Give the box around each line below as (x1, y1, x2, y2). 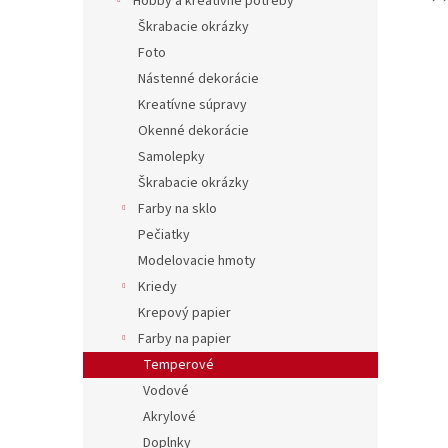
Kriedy (138, 277, 177, 297)
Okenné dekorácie (138, 121, 249, 141)
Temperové (143, 355, 214, 375)
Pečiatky (138, 225, 190, 245)
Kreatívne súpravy (138, 95, 247, 115)
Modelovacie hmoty (138, 251, 256, 271)
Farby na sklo (138, 199, 217, 219)
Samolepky (138, 147, 205, 167)
